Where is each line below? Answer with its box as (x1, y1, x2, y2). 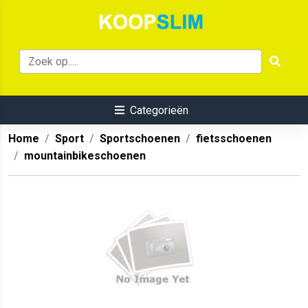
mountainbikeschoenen (24, 149, 146, 163)
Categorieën (129, 104, 188, 118)
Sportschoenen (100, 132, 180, 146)
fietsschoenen (196, 132, 272, 146)
